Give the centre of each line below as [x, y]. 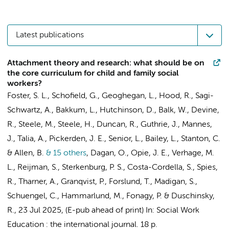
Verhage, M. [193, 153]
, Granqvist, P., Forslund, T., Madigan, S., [127, 182]
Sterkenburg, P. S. [93, 168]
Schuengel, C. [32, 196]
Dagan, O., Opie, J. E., [131, 153]
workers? [25, 84]
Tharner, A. [38, 182]
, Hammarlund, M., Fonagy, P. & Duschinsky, [136, 196]
